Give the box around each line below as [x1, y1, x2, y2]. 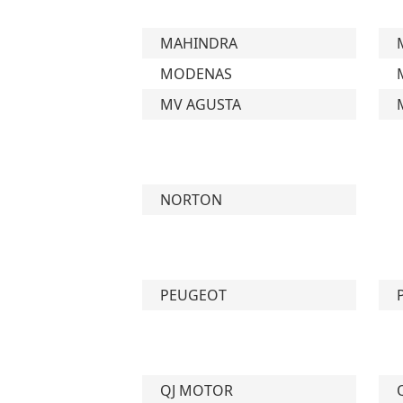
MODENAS [160, 64, 233, 84]
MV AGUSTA [160, 94, 242, 114]
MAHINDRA [160, 33, 238, 53]
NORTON [160, 190, 223, 210]
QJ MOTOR [160, 381, 234, 400]
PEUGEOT [160, 285, 228, 305]
